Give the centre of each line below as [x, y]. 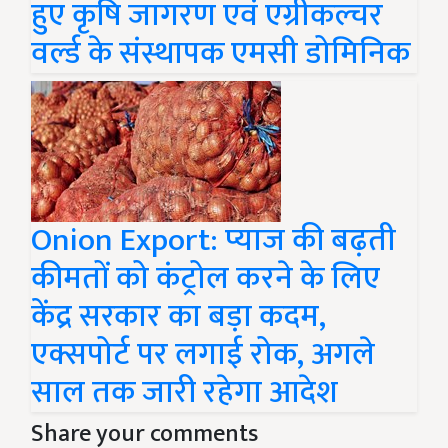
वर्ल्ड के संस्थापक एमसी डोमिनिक [220, 54]
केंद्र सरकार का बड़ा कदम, [178, 317]
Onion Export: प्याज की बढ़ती [213, 241]
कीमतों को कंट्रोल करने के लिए [205, 279]
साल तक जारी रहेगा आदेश [184, 393]
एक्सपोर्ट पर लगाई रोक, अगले [203, 355]
